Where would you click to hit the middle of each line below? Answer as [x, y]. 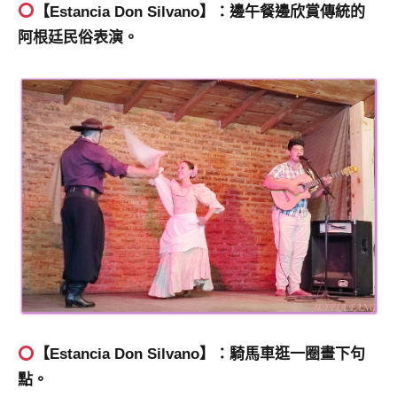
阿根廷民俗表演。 [78, 37]
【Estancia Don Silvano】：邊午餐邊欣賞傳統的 [200, 12]
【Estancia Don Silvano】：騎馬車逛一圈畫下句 [200, 354]
